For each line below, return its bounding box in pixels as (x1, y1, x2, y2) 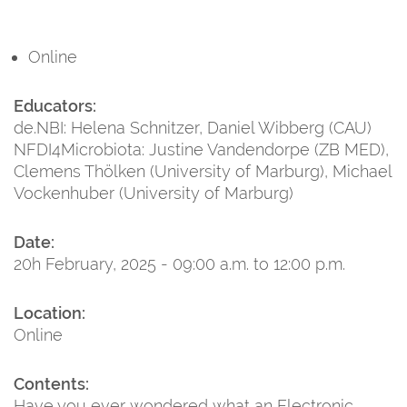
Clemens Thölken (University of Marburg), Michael (14, 161, 392, 181)
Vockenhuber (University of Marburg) (14, 183, 293, 203)
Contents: (14, 373, 89, 393)
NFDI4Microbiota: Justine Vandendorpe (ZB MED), (14, 139, 389, 159)
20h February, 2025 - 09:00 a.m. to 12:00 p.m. (14, 253, 345, 273)
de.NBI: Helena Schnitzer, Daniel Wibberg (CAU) (14, 117, 372, 137)
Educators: (14, 95, 96, 115)
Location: (14, 303, 85, 323)
